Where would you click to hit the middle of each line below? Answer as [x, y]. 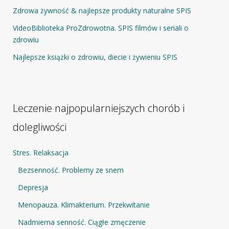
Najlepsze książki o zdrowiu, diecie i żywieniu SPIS [95, 57]
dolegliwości [40, 127]
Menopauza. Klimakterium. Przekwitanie [84, 204]
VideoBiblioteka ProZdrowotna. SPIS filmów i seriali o [101, 28]
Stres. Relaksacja [41, 152]
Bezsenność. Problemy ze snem [71, 170]
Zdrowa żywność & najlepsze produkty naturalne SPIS [102, 10]
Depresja [33, 187]
